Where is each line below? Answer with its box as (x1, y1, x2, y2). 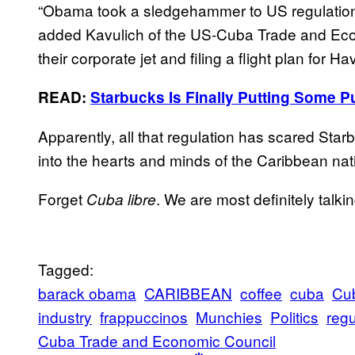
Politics (270, 306, 319, 328)
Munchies (196, 306, 262, 328)
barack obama (38, 282, 136, 304)
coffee (240, 282, 282, 304)
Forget (38, 188, 86, 210)
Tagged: (38, 258, 94, 281)
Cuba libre (86, 189, 156, 210)
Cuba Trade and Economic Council (38, 330, 276, 352)
